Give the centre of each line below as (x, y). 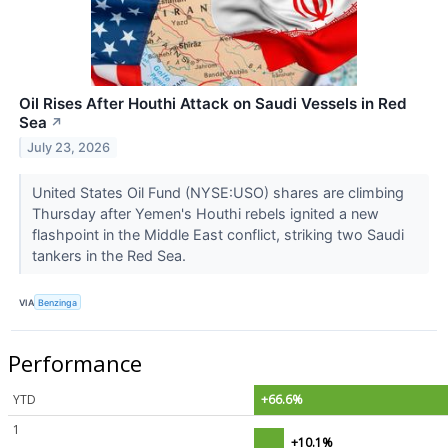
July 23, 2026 (69, 147)
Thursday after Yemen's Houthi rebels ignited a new (205, 213)
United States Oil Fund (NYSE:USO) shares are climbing (217, 192)
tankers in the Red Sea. (110, 255)
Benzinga (58, 302)
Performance (75, 362)
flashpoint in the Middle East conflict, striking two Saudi (217, 234)
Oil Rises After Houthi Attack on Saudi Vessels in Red (213, 103)
